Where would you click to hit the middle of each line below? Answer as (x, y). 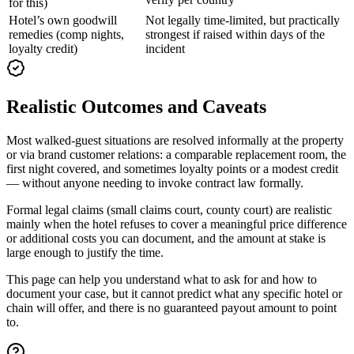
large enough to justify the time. (85, 252)
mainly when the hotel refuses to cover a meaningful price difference (177, 224)
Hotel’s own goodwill (63, 21)
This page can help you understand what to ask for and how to (162, 279)
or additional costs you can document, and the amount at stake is (166, 238)
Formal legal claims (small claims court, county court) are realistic (169, 209)
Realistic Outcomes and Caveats (136, 107)
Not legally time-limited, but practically (243, 21)
